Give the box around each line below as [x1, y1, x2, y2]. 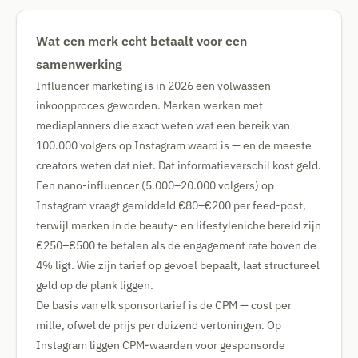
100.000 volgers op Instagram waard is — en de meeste [36, 138, 312, 153]
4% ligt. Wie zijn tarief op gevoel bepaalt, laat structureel [36, 258, 320, 272]
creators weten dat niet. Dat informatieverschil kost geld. [36, 158, 321, 173]
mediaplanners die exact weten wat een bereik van [36, 118, 290, 133]
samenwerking [36, 55, 122, 73]
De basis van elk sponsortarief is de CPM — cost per [36, 298, 292, 312]
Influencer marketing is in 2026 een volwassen [36, 78, 271, 93]
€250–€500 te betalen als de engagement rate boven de [36, 238, 316, 253]
